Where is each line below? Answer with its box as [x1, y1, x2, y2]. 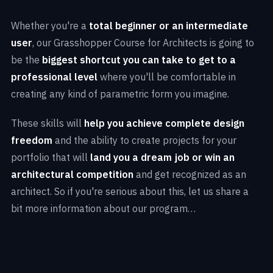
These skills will [11, 117, 84, 130]
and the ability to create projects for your [52, 134, 236, 147]
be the [11, 54, 42, 66]
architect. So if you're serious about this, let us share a [11, 185, 249, 198]
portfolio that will [11, 151, 90, 164]
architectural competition [11, 168, 133, 181]
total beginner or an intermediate [89, 19, 248, 32]
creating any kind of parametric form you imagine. [11, 88, 229, 101]
